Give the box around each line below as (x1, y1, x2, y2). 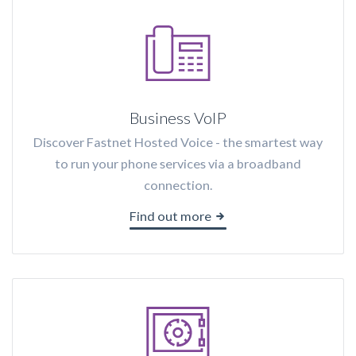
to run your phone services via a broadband (55, 156, 301, 172)
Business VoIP (130, 108, 226, 128)
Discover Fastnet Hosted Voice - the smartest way (33, 134, 323, 150)
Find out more (130, 207, 214, 223)
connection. (144, 177, 212, 193)
